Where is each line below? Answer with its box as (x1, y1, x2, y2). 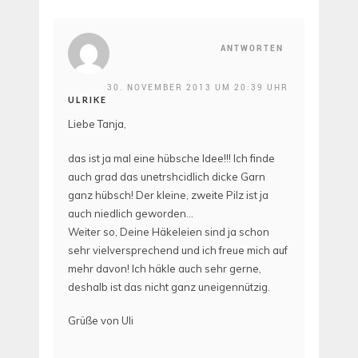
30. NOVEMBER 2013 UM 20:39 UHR (107, 82, 288, 93)
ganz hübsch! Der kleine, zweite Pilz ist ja (68, 188, 268, 201)
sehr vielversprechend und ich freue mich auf (68, 243, 288, 257)
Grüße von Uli (68, 314, 133, 328)
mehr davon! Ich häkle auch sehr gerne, (68, 261, 261, 275)
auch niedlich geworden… (68, 206, 193, 220)
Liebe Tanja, (68, 117, 126, 131)
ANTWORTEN (221, 42, 284, 54)
